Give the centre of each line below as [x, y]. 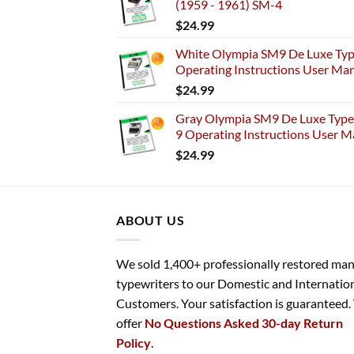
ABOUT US [151, 220]
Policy [134, 342]
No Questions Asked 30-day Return [244, 322]
